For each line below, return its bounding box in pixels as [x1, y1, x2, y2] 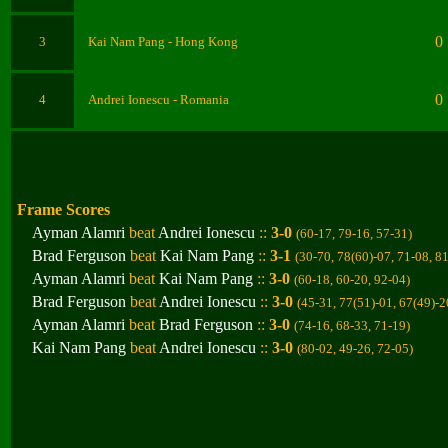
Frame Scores [17, 201, 110, 218]
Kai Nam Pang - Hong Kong [88, 34, 238, 49]
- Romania [173, 92, 229, 107]
